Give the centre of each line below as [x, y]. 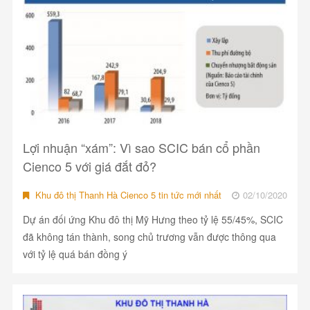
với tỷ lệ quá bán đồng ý [75, 254]
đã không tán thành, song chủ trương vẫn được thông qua [149, 237]
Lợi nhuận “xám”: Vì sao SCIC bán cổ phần [141, 148]
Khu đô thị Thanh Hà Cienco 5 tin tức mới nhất [127, 195]
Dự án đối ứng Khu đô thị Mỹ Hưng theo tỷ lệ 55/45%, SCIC [153, 220]
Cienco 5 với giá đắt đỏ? [89, 166]
